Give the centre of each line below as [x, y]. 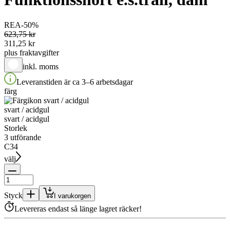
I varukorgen [72, 196]
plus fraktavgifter [32, 52]
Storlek [16, 128]
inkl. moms [41, 66]
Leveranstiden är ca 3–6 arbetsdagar [75, 82]
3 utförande [23, 137]
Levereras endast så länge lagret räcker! [78, 209]
